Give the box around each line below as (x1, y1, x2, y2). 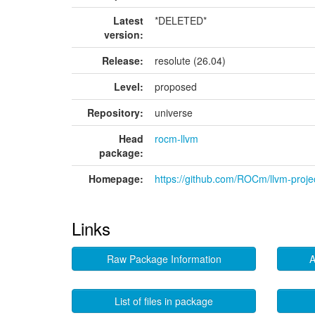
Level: (114, 79, 143, 94)
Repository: (87, 105, 143, 120)
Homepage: (89, 172, 143, 186)
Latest (113, 13, 143, 27)
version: (104, 27, 143, 41)
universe (155, 105, 193, 120)
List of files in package (115, 294, 214, 308)
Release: (102, 53, 143, 67)
